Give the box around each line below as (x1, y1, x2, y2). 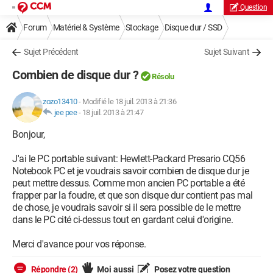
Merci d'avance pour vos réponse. (12, 238, 146, 250)
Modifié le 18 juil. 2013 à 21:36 (82, 97, 176, 106)
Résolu (152, 72, 174, 81)
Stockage (125, 23, 158, 32)
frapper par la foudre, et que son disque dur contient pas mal (12, 190, 253, 201)
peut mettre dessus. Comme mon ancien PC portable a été (12, 177, 244, 189)
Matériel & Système (52, 23, 119, 32)
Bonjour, (12, 129, 44, 140)
